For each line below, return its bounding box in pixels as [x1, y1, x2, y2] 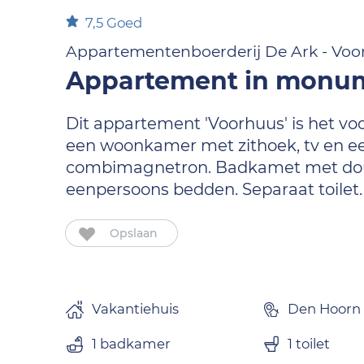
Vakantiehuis [92, 301, 180, 317]
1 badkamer [92, 336, 171, 352]
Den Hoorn [287, 301, 361, 317]
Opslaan [110, 226, 158, 240]
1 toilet [287, 336, 330, 352]
